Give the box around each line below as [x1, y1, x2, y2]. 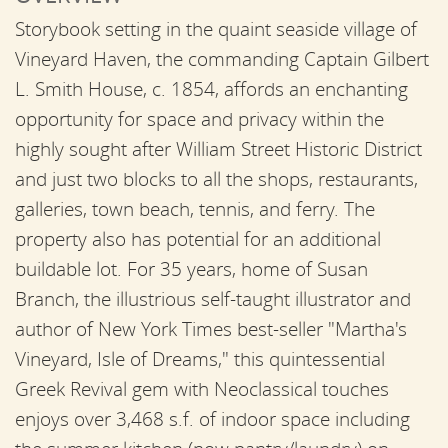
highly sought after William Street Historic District [15, 136, 422, 161]
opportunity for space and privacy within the [15, 106, 384, 131]
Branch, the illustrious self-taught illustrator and [15, 286, 411, 311]
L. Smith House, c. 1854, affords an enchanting [15, 76, 408, 101]
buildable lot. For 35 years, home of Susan [15, 256, 368, 281]
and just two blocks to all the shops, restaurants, [15, 166, 418, 191]
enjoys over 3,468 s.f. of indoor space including [15, 406, 410, 431]
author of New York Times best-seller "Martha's [15, 316, 407, 341]
